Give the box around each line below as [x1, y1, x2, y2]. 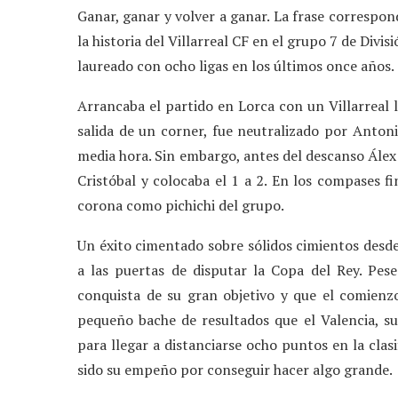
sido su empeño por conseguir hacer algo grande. [77, 359, 393, 379]
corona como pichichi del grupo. [77, 195, 284, 215]
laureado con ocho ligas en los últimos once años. [77, 55, 394, 76]
